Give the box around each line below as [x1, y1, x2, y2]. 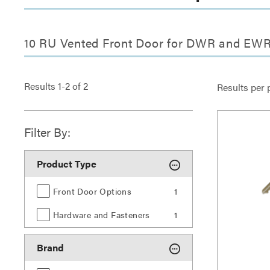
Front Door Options [53, 185, 132, 197]
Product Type [37, 157, 96, 171]
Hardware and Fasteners [53, 209, 150, 221]
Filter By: [24, 123, 71, 140]
